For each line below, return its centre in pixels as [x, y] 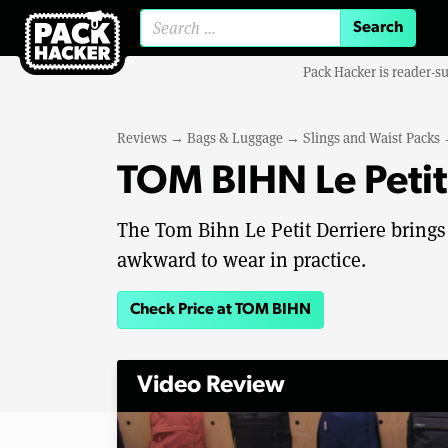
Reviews [142, 138]
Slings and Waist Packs [371, 138]
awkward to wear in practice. [241, 260]
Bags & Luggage [235, 138]
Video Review [211, 386]
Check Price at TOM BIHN [220, 310]
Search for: [269, 36]
